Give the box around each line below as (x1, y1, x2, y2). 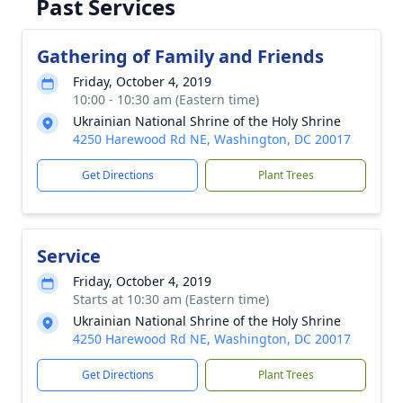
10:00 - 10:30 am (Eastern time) (73, 91, 259, 108)
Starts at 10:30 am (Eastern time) (73, 291, 269, 308)
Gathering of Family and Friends (37, 44, 324, 68)
